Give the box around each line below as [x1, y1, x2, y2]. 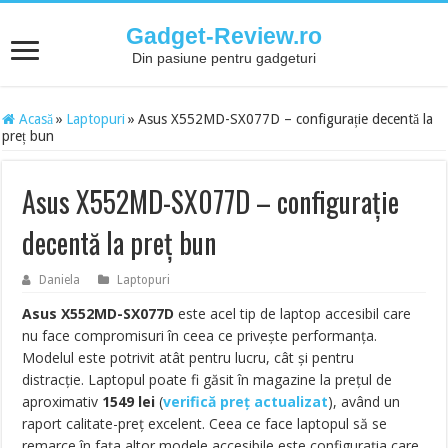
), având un [328, 392, 401, 411]
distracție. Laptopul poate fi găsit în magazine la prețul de [22, 370, 393, 389]
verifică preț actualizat [163, 392, 329, 411]
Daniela [39, 273, 81, 287]
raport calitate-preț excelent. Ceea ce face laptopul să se [22, 414, 388, 433]
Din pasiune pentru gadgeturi [132, 50, 316, 66]
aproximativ [22, 392, 103, 411]
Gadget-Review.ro [126, 23, 322, 49]
